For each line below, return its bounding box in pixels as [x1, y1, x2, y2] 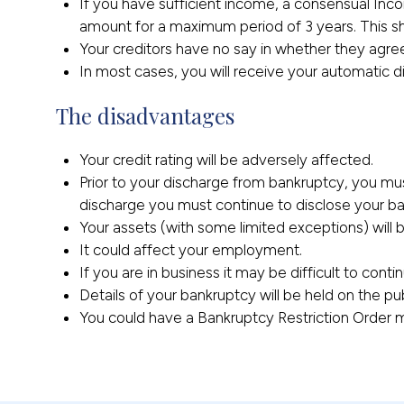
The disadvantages [56, 101, 234, 131]
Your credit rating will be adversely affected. [78, 151, 373, 170]
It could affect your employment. [78, 241, 302, 260]
